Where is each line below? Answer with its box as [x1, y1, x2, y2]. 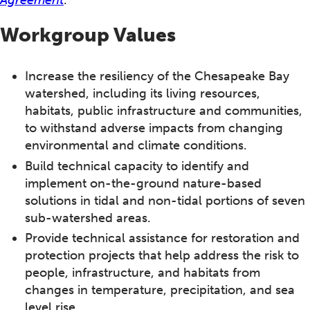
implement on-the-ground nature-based [25, 175, 262, 191]
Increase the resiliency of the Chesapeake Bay [25, 69, 289, 84]
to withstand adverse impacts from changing [25, 120, 283, 136]
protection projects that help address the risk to [25, 248, 299, 264]
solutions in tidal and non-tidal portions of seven [25, 192, 305, 208]
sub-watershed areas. [25, 210, 151, 226]
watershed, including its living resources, [25, 86, 260, 102]
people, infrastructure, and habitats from [25, 265, 260, 281]
